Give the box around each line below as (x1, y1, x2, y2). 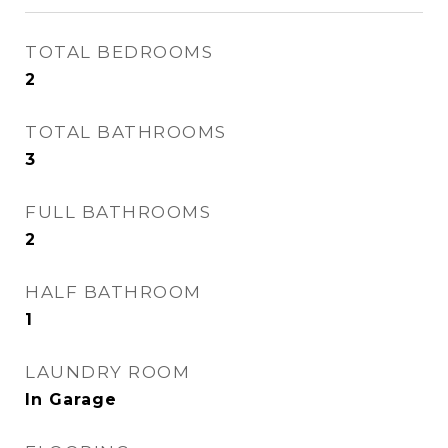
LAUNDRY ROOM (25, 362, 190, 382)
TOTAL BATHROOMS (25, 122, 227, 142)
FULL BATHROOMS (25, 202, 211, 222)
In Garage (25, 390, 117, 409)
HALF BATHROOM (25, 282, 202, 302)
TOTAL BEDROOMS (25, 42, 213, 62)
